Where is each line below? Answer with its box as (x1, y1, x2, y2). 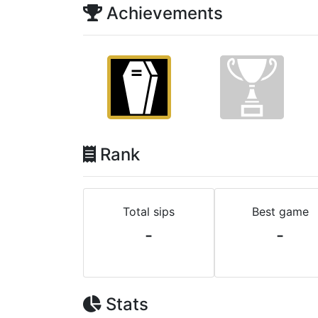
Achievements (102, 3, 223, 23)
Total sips (123, 204, 175, 219)
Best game (251, 204, 309, 219)
